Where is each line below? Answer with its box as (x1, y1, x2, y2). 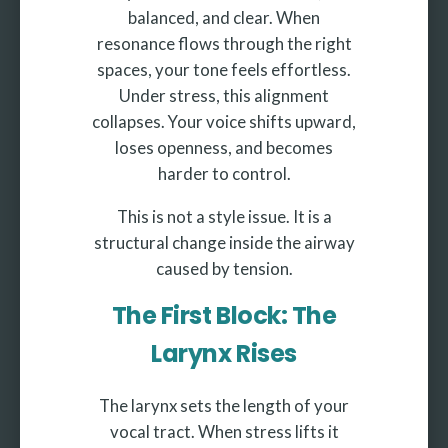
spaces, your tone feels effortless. (97, 59, 351, 81)
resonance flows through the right (96, 33, 352, 55)
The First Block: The (111, 299, 337, 333)
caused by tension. (155, 258, 293, 280)
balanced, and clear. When (128, 7, 320, 29)
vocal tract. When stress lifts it (109, 421, 339, 443)
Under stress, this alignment (119, 85, 329, 107)
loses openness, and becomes (115, 137, 333, 159)
